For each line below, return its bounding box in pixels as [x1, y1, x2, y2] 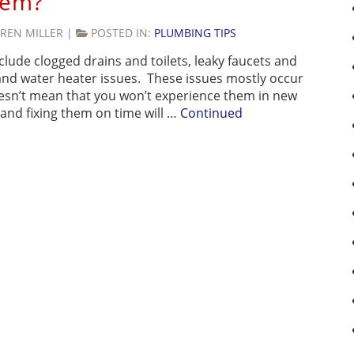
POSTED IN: [91, 25, 154, 41]
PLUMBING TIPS [154, 25, 236, 41]
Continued [180, 104, 243, 122]
